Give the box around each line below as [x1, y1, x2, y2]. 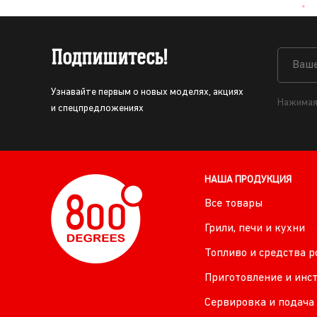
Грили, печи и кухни [204, 223, 305, 234]
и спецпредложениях [51, 103, 144, 114]
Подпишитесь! [51, 45, 168, 69]
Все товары [204, 198, 263, 209]
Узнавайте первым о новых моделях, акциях [51, 87, 243, 98]
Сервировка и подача [204, 297, 314, 309]
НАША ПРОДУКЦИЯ [204, 175, 292, 185]
